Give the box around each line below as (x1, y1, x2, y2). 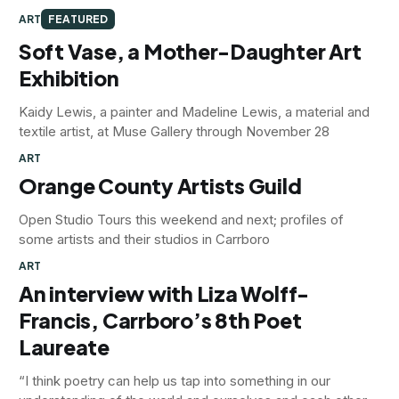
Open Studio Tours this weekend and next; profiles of (18, 210, 344, 228)
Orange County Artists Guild (18, 172, 302, 199)
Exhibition (18, 64, 119, 91)
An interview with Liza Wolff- (18, 280, 310, 306)
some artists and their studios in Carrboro (18, 230, 270, 248)
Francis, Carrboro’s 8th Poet (18, 306, 302, 333)
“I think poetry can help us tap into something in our (18, 371, 330, 389)
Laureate (18, 333, 110, 360)
